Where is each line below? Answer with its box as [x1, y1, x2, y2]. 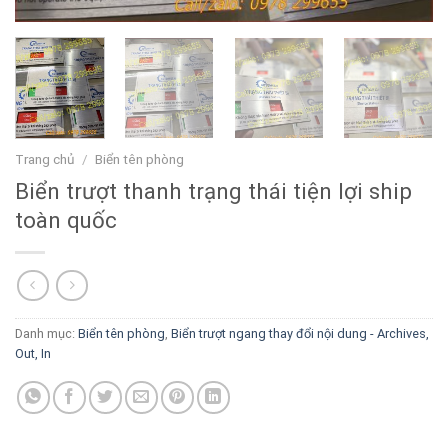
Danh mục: [15, 325, 78, 341]
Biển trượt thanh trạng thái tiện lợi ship [15, 177, 412, 204]
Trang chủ [15, 151, 75, 168]
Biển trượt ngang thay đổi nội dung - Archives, [171, 325, 429, 341]
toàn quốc [15, 206, 117, 233]
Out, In [15, 345, 51, 361]
